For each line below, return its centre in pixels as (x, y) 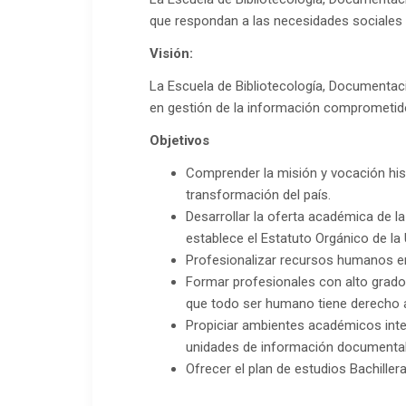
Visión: (174, 54)
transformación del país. (259, 195)
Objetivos (180, 141)
